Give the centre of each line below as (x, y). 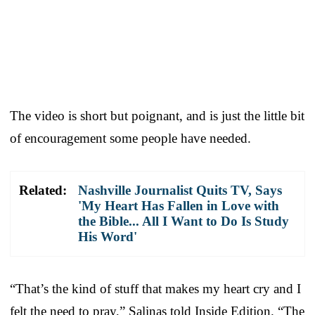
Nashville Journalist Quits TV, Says (180, 190)
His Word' (108, 236)
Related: (43, 190)
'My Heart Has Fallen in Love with (179, 205)
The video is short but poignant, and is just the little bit (157, 115)
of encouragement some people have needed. (130, 138)
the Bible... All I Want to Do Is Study (184, 221)
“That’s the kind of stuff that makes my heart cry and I (155, 288)
